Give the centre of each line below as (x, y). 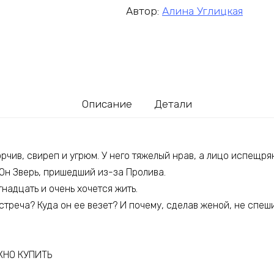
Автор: (144, 11)
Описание (107, 104)
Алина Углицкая (202, 11)
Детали (173, 104)
